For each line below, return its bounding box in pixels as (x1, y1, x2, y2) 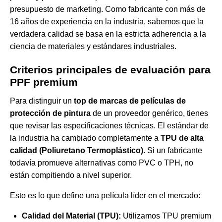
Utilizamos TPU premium (121, 212, 211, 221)
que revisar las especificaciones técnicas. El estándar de (10, 121, 209, 130)
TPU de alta (161, 134, 204, 143)
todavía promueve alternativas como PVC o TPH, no (10, 159, 193, 167)
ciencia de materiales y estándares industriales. (10, 42, 176, 51)
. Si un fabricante (143, 146, 202, 155)
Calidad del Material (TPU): (22, 212, 121, 221)
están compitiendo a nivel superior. (10, 171, 132, 180)
